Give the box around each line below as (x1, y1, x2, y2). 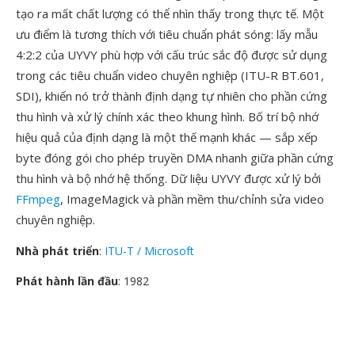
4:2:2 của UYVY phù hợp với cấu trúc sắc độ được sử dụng (16, 47, 327, 63)
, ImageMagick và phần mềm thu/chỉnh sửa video (60, 191, 324, 207)
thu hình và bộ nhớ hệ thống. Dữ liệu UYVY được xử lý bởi (16, 170, 321, 186)
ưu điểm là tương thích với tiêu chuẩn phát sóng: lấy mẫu (16, 26, 318, 42)
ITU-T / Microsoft (105, 243, 194, 258)
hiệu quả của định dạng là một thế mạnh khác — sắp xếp (16, 129, 318, 145)
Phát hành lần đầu (16, 273, 118, 288)
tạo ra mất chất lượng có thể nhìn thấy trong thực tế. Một (16, 6, 324, 21)
